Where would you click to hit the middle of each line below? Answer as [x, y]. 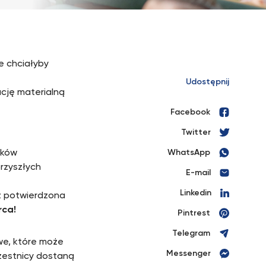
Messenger [189, 254]
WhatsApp [189, 153]
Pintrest [194, 213]
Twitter [196, 132]
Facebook [190, 112]
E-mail [198, 173]
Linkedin [196, 193]
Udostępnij [208, 82]
